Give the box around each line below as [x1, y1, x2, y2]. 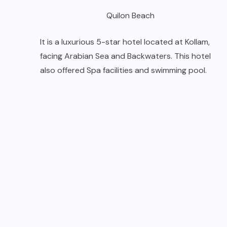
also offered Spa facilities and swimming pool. [40, 64, 207, 75]
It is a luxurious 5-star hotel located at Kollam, [40, 36, 210, 47]
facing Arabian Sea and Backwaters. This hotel [40, 50, 211, 61]
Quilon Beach [106, 10, 155, 21]
